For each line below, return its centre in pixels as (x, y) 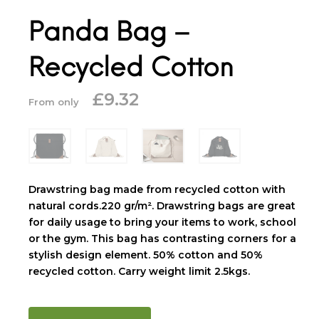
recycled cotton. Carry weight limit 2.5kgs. (139, 271)
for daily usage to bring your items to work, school (162, 222)
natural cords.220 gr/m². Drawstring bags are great (162, 205)
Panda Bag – (109, 31)
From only (55, 101)
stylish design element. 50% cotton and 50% (146, 255)
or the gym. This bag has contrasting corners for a (162, 238)
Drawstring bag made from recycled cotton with (157, 189)
